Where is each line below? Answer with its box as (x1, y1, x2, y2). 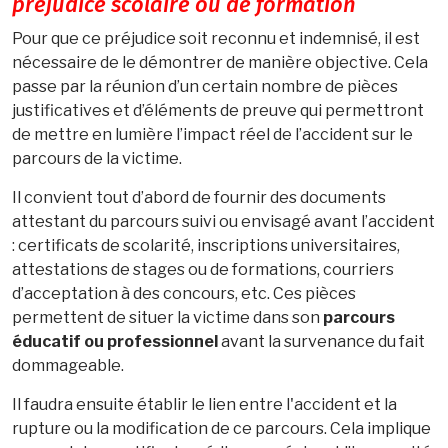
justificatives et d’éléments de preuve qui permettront (12, 100, 424, 120)
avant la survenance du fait (218, 331, 425, 351)
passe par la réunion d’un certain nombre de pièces (12, 76, 398, 96)
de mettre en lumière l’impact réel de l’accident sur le (12, 124, 413, 144)
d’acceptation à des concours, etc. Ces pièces (12, 283, 356, 303)
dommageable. (12, 355, 124, 375)
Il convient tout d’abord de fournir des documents (12, 187, 386, 207)
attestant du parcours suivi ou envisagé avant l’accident (12, 211, 435, 231)
